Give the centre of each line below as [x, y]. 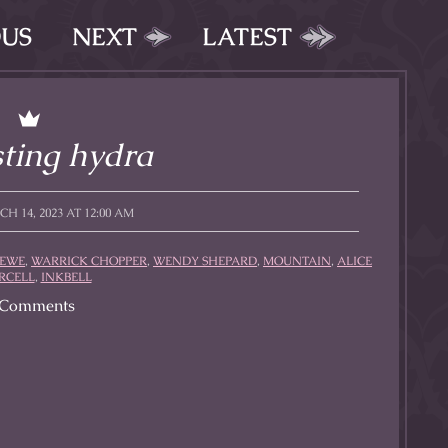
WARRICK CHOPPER [89, 261]
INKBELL [66, 277]
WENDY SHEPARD [205, 261]
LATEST [247, 36]
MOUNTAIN [297, 261]
